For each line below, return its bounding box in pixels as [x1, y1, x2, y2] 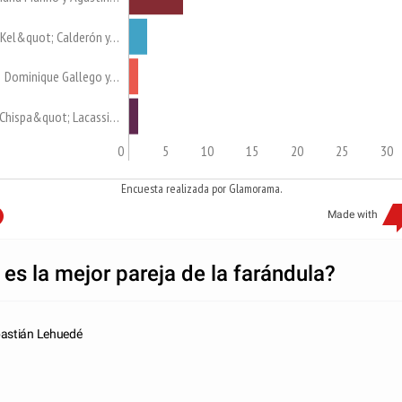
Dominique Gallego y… [4, 67, 119, 86]
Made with [327, 208, 378, 221]
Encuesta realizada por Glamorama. [120, 180, 282, 197]
